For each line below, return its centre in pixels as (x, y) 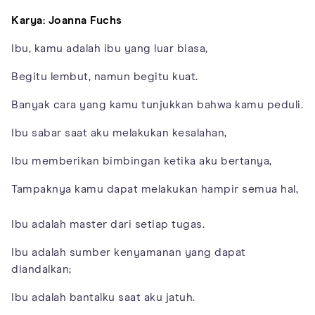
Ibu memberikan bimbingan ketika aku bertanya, (142, 161)
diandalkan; (41, 269)
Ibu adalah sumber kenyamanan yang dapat (129, 252)
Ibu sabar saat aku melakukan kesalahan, (119, 133)
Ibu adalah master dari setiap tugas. (108, 224)
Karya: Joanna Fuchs (67, 20)
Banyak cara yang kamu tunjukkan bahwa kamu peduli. (157, 104)
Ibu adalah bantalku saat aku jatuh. (103, 297)
